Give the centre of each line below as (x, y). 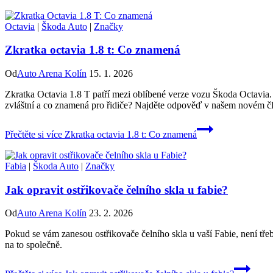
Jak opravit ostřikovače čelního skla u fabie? (116, 190)
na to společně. (34, 245)
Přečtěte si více (34, 134)
